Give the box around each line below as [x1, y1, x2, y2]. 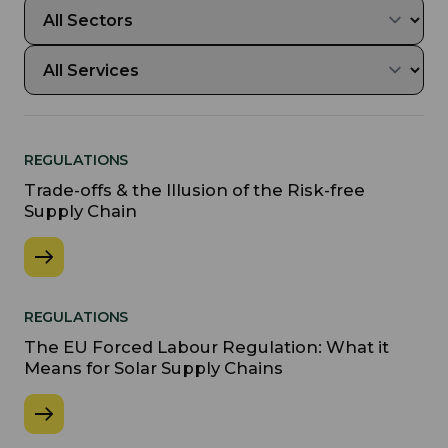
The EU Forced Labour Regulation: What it [24, 337, 389, 357]
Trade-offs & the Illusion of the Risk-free [24, 180, 365, 200]
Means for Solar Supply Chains [24, 358, 287, 378]
